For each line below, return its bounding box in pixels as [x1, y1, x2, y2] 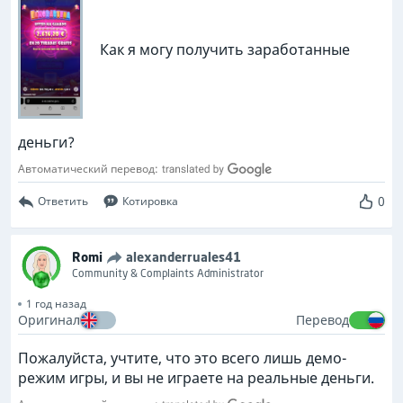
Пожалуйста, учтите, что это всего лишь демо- [18, 348, 346, 368]
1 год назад [26, 296, 86, 311]
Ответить [38, 193, 88, 209]
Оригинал [18, 311, 80, 328]
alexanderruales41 [126, 248, 241, 265]
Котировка [122, 193, 178, 209]
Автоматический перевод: [18, 161, 158, 176]
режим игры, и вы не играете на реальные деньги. [18, 368, 374, 388]
